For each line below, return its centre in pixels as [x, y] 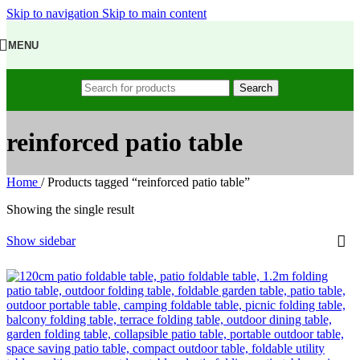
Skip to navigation [54, 13]
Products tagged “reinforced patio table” [149, 182]
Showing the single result [70, 209]
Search [256, 88]
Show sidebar [41, 240]
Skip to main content [154, 13]
